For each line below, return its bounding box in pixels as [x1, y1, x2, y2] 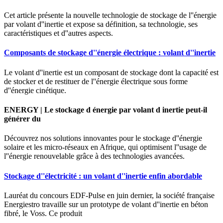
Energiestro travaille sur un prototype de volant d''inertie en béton [4, 200, 208, 209]
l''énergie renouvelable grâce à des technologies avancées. [4, 152, 185, 161]
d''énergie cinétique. [4, 86, 66, 95]
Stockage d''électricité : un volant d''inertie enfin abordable [4, 171, 202, 180]
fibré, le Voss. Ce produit [4, 209, 82, 218]
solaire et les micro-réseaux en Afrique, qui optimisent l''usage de [4, 143, 207, 152]
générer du [4, 114, 41, 123]
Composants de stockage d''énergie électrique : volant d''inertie [4, 48, 216, 57]
